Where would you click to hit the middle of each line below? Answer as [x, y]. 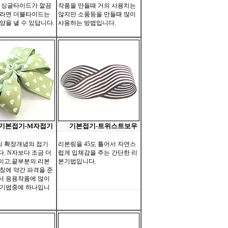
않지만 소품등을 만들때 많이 [97, 14]
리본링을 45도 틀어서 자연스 [97, 144]
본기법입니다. [77, 161]
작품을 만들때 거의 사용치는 [97, 6]
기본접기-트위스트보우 [103, 126]
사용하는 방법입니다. [87, 23]
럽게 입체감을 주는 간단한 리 [98, 153]
